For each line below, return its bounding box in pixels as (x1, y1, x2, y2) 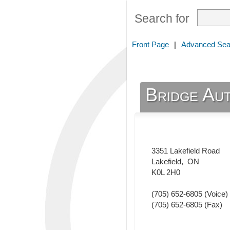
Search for (135, 12, 189, 25)
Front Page (132, 40, 169, 49)
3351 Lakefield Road (151, 146, 220, 156)
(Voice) (202, 189, 228, 199)
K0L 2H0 (151, 168, 180, 177)
